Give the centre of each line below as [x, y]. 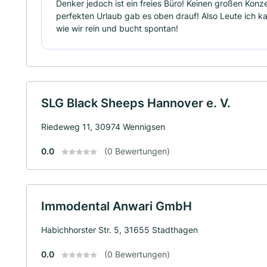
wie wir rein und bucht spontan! [117, 28]
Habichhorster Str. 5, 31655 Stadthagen [119, 229]
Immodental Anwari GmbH [117, 206]
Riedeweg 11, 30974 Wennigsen [103, 126]
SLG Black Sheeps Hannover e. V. [136, 103]
